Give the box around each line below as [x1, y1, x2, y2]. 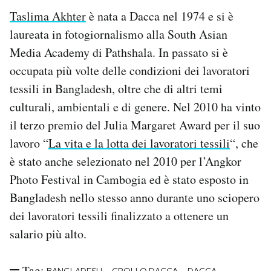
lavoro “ [10, 134, 48, 151]
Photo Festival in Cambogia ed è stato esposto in [10, 171, 249, 188]
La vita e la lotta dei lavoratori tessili [48, 134, 230, 151]
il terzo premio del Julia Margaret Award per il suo [10, 116, 260, 133]
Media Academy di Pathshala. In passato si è [10, 44, 228, 60]
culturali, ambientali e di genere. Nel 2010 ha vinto [10, 98, 261, 115]
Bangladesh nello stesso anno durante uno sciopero [10, 189, 260, 206]
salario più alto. [10, 225, 87, 242]
